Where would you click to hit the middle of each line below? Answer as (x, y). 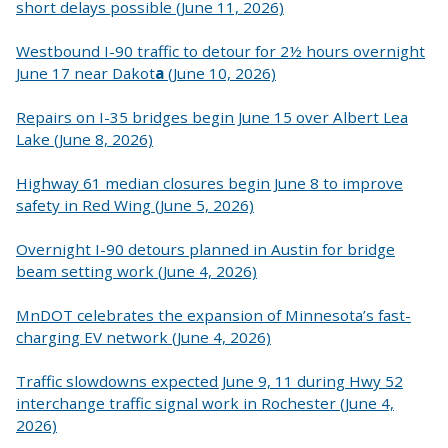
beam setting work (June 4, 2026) (136, 270)
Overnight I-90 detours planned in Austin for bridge (205, 248)
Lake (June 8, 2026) (84, 138)
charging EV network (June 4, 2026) (143, 337)
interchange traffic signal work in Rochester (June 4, (205, 403)
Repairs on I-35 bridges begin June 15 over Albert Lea (212, 116)
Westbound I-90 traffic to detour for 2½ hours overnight (220, 50)
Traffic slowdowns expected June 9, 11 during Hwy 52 (209, 381)
